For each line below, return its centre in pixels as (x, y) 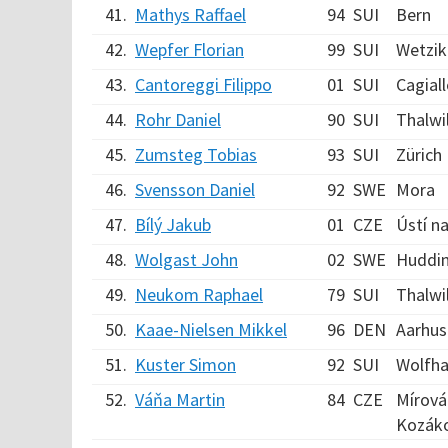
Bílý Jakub (173, 224)
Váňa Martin (180, 399)
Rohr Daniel (178, 119)
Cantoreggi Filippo (203, 84)
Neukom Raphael (199, 294)
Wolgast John (186, 259)
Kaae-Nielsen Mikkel (211, 329)
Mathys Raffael (190, 14)
